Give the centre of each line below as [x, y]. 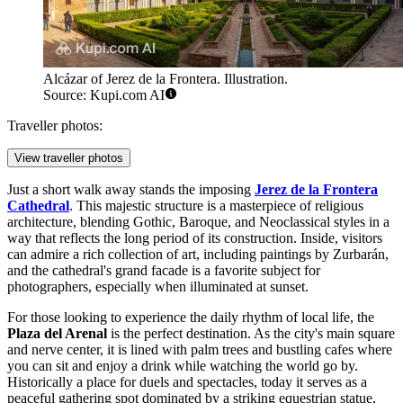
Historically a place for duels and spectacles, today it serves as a [187, 382]
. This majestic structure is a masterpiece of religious [216, 206]
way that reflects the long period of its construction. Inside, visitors [195, 238]
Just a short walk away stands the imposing [131, 190]
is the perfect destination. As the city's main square [251, 334]
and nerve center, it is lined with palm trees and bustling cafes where [200, 350]
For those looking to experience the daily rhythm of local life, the [191, 318]
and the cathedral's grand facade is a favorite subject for [164, 271]
